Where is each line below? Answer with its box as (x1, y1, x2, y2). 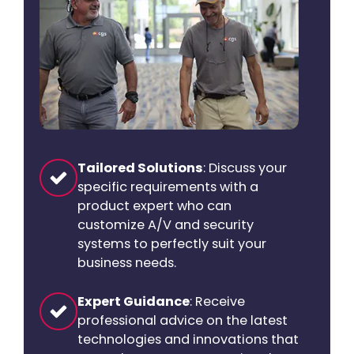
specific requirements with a (77, 177, 258, 196)
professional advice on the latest (77, 311, 288, 330)
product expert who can (77, 196, 232, 215)
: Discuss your (203, 158, 287, 177)
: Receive (190, 292, 245, 311)
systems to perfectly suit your (77, 234, 266, 253)
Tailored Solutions (77, 158, 203, 177)
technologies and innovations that (77, 330, 299, 348)
